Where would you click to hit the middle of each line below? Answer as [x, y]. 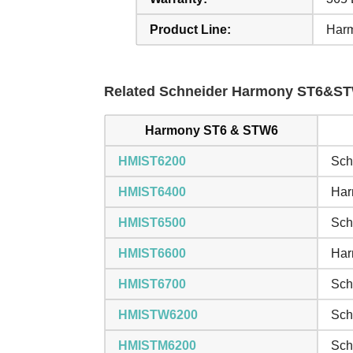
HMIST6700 [152, 284]
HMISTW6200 [158, 315]
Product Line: [190, 30]
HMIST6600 [152, 253]
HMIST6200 [152, 161]
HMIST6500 [152, 223]
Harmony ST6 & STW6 [211, 130]
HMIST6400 [152, 192]
